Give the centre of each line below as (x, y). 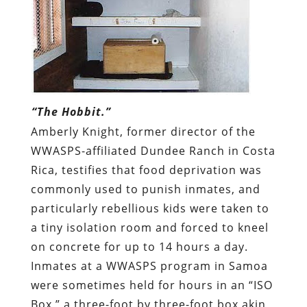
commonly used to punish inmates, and (145, 189)
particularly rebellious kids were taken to (150, 208)
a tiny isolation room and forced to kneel (149, 227)
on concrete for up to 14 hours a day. (139, 246)
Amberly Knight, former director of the (143, 131)
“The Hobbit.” (71, 111)
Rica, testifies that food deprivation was (146, 170)
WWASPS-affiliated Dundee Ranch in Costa (153, 150)
